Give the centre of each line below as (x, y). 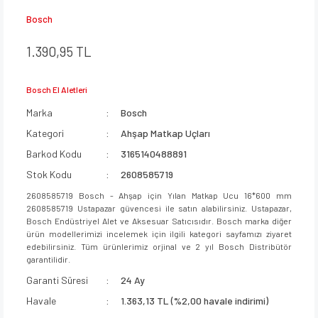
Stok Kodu (49, 174)
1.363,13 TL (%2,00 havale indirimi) (195, 300)
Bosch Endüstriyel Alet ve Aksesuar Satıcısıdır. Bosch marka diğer (159, 220)
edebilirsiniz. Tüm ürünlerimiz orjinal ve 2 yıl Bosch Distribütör (159, 246)
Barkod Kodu (54, 153)
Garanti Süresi (57, 280)
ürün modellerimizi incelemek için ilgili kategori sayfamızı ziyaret (159, 233)
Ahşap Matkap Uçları (166, 133)
